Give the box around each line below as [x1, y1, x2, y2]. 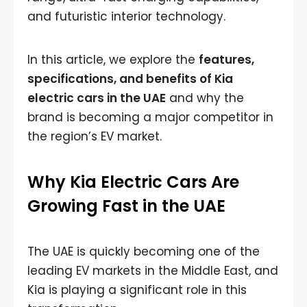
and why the [166, 90, 244, 106]
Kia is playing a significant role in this [27, 282, 247, 298]
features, [199, 51, 254, 68]
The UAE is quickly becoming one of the [27, 243, 260, 260]
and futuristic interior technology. [27, 8, 225, 25]
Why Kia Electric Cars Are [27, 171, 239, 193]
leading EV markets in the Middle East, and [27, 262, 278, 279]
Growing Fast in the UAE [27, 195, 225, 217]
